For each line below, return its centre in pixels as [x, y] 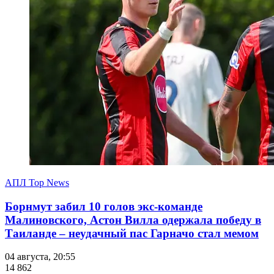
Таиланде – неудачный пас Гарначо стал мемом [132, 233]
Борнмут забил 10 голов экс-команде [104, 206]
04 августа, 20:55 [40, 257]
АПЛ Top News [37, 182]
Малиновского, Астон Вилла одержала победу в [133, 220]
